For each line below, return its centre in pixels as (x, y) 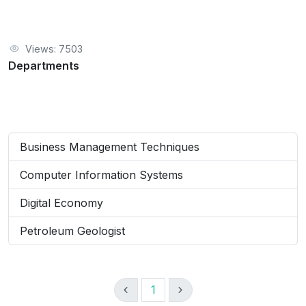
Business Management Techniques (110, 147)
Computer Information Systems (101, 175)
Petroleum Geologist (72, 231)
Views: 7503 (54, 49)
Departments (44, 66)
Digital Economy (61, 203)
